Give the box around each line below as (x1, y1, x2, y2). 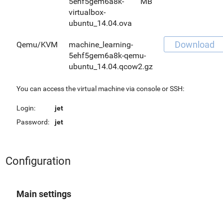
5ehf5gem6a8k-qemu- (69, 50, 146, 60)
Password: (16, 117, 49, 126)
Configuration (5, 154, 71, 167)
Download (175, 39, 215, 50)
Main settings (16, 188, 71, 199)
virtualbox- (69, 7, 106, 17)
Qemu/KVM (16, 39, 58, 49)
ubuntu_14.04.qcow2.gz (69, 61, 153, 71)
